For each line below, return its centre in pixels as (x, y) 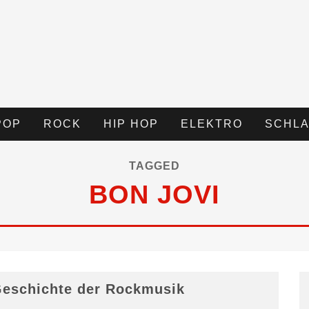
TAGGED (154, 166)
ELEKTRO (212, 124)
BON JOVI (154, 195)
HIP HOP (131, 124)
